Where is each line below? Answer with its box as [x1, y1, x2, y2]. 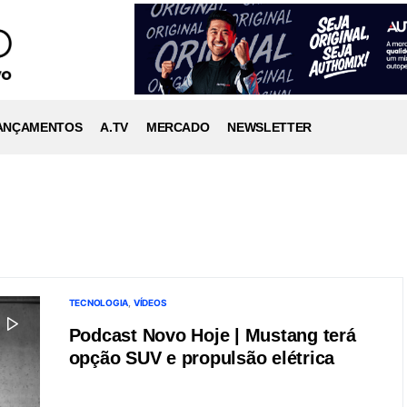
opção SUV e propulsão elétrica [68, 348, 334, 368]
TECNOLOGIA [68, 297, 128, 308]
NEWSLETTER [227, 119, 312, 134]
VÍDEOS [133, 297, 167, 308]
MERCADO [145, 119, 210, 134]
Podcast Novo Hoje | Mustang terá [68, 325, 356, 345]
